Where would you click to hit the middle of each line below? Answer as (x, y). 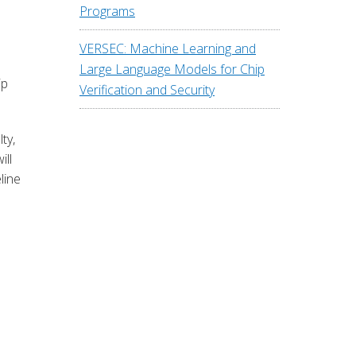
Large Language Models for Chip (172, 70)
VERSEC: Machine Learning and (168, 49)
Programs (107, 12)
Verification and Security (147, 90)
